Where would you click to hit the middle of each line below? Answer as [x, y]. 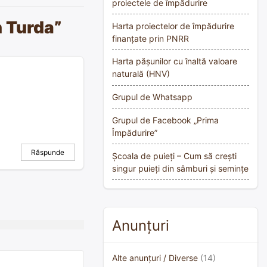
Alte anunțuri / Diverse [155, 258]
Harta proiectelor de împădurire [173, 26]
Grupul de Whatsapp [152, 97]
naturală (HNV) [141, 74]
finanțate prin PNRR [150, 38]
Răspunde [48, 152]
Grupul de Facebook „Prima [165, 120]
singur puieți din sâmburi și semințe [180, 168]
